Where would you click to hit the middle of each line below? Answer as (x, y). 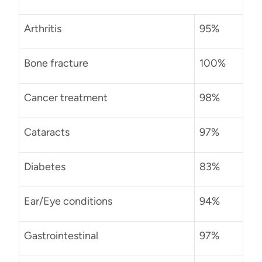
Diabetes (45, 166)
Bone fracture (56, 63)
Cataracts (47, 132)
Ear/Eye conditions (68, 201)
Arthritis (43, 28)
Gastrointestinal (61, 235)
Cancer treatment (66, 97)
